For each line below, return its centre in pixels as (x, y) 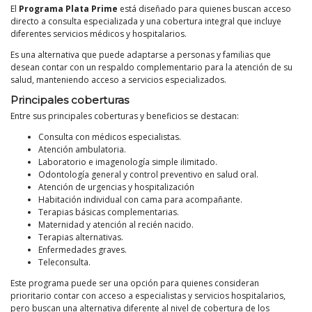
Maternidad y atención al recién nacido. (116, 225)
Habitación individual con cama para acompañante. (140, 200)
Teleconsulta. (64, 263)
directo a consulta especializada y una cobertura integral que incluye (146, 22)
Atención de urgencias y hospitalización (116, 187)
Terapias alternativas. (81, 237)
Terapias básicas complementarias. (109, 212)
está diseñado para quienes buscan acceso (204, 9)
